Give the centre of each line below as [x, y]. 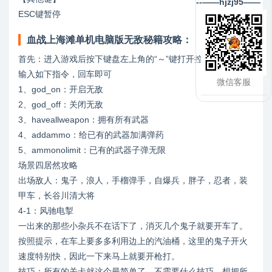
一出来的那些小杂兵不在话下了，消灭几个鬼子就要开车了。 [133, 226]
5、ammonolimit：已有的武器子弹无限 [92, 150]
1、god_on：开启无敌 [61, 90]
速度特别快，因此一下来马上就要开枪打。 [99, 257]
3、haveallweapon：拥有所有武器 [83, 120]
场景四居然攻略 [48, 165]
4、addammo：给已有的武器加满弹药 [91, 135]
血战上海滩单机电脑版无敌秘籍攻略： [109, 40]
